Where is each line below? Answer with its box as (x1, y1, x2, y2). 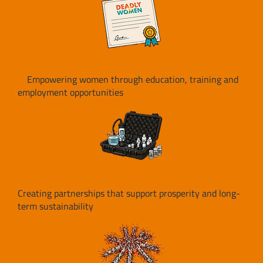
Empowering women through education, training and (17, 70, 238, 89)
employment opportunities (17, 83, 123, 102)
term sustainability (17, 197, 93, 215)
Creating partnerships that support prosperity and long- (17, 184, 240, 203)
